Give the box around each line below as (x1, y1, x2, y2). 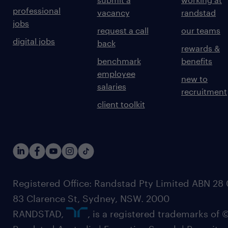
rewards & (181, 43, 220, 53)
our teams (181, 25, 220, 36)
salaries (97, 81, 126, 92)
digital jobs (13, 36, 55, 46)
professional (13, 6, 61, 16)
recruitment (181, 87, 227, 97)
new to (181, 74, 208, 84)
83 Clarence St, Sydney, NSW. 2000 (13, 193, 169, 205)
